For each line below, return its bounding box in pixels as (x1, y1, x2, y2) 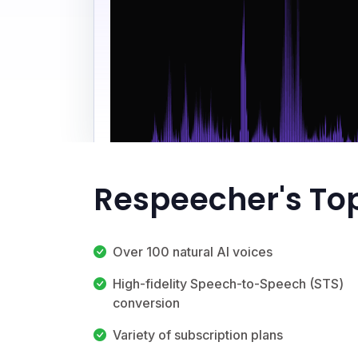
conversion (113, 294, 180, 311)
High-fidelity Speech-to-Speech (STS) (113, 275, 344, 292)
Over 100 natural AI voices (113, 243, 272, 260)
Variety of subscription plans (113, 326, 283, 343)
